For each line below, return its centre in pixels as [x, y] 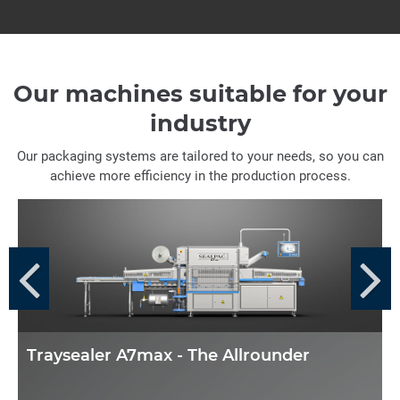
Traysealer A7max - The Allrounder [168, 355]
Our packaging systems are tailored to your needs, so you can [200, 156]
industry [200, 123]
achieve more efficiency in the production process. [200, 176]
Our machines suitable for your [200, 93]
